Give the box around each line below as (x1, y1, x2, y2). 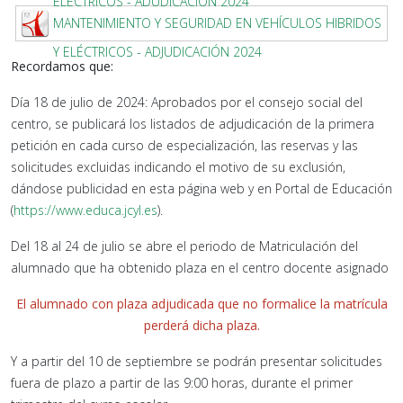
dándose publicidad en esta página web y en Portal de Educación (11, 180, 392, 197)
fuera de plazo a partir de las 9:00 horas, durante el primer (11, 374, 353, 391)
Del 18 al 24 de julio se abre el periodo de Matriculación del (11, 237, 358, 255)
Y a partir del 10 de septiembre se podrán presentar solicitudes (11, 353, 382, 370)
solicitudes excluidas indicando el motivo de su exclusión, (11, 158, 345, 175)
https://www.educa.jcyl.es (13, 201, 157, 219)
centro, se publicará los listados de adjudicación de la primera (11, 115, 374, 132)
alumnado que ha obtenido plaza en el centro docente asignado (11, 259, 389, 276)
